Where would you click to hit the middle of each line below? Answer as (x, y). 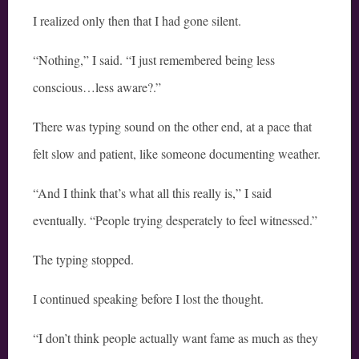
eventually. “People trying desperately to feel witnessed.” (175, 220)
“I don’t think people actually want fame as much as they (175, 338)
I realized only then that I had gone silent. (137, 21)
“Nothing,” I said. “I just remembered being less (154, 60)
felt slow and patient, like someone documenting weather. (177, 154)
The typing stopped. (83, 260)
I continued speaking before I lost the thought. (148, 299)
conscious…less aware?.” (97, 87)
